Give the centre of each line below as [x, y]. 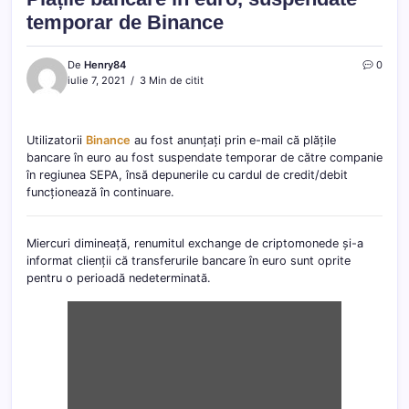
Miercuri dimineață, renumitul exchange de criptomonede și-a [195, 243]
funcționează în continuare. [100, 192]
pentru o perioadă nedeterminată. [119, 278]
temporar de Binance [125, 22]
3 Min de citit [170, 80]
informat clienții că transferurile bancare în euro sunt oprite [189, 260]
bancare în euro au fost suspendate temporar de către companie [204, 157]
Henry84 [105, 64]
